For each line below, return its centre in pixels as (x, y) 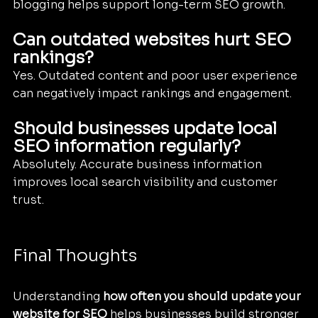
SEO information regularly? (127, 147)
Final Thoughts (75, 256)
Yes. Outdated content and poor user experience (157, 76)
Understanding (58, 297)
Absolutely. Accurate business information (139, 165)
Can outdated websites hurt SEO (154, 40)
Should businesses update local (147, 129)
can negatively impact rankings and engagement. (152, 94)
